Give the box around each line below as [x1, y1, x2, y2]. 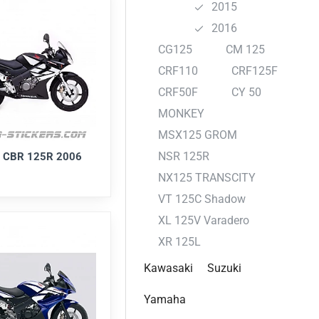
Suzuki [207, 261, 241, 275]
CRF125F [231, 64, 278, 78]
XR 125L [158, 235, 201, 249]
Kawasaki [144, 261, 193, 275]
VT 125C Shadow [158, 192, 246, 206]
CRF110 [158, 64, 198, 78]
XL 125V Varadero [158, 214, 249, 227]
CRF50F [158, 85, 198, 99]
